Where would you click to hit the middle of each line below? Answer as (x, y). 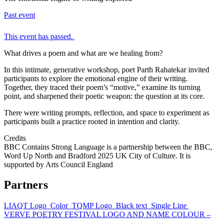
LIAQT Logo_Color (37, 206)
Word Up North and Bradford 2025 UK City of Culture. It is (97, 155)
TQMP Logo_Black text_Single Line (130, 206)
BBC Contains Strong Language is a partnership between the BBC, (108, 147)
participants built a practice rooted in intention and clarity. (92, 121)
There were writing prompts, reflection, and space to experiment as (107, 112)
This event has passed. (38, 36)
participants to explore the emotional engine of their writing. (96, 78)
